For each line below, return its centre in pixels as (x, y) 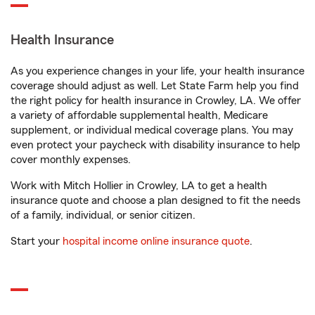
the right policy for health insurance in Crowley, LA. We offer (156, 101)
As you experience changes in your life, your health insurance (157, 71)
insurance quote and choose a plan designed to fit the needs (155, 200)
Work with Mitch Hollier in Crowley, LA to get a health (139, 186)
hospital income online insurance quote (156, 241)
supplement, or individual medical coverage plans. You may (152, 130)
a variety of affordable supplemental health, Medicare (139, 115)
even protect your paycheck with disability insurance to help (155, 145)
